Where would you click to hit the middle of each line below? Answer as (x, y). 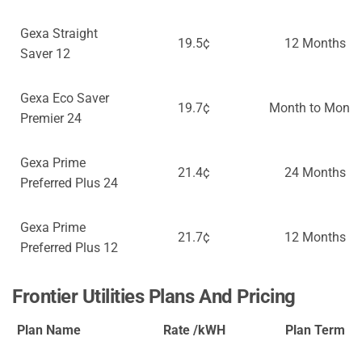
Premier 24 (51, 119)
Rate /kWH (194, 330)
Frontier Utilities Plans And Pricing (154, 297)
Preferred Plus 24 (69, 183)
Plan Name (49, 330)
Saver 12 (45, 54)
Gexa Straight (59, 34)
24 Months (315, 173)
